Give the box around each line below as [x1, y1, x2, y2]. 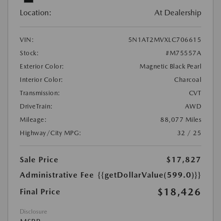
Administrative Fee [20, 170, 94, 180]
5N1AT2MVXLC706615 [128, 36, 201, 44]
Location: [20, 8, 52, 18]
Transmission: [20, 89, 61, 97]
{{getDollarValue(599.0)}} [98, 170, 201, 180]
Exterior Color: [20, 63, 65, 71]
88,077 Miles [160, 116, 201, 124]
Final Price [20, 187, 61, 197]
